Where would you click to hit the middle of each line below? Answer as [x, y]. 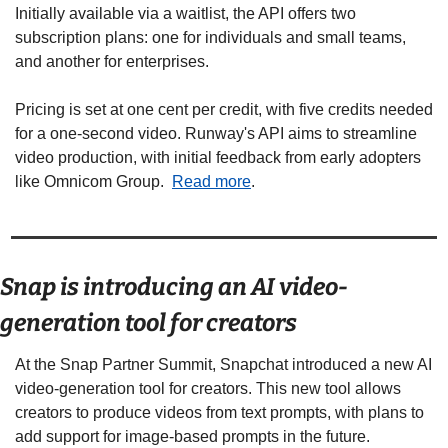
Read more [211, 181]
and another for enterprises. [114, 61]
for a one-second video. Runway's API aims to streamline [216, 133]
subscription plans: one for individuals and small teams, [210, 37]
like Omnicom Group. [93, 181]
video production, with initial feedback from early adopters [218, 157]
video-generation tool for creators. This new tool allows [208, 388]
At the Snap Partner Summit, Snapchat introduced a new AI [223, 364]
